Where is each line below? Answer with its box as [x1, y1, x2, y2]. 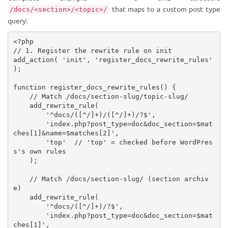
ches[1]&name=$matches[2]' [13, 129, 115, 137]
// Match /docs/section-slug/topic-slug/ [29, 92, 188, 100]
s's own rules [13, 147, 66, 155]
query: [8, 17, 27, 25]
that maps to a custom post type [109, 5, 220, 13]
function [13, 83, 46, 91]
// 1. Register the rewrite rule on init [13, 46, 172, 54]
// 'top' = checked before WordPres [74, 138, 213, 146]
